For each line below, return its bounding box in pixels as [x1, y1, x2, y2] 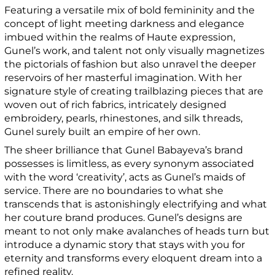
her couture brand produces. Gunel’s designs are [4, 211, 243, 223]
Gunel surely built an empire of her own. [4, 125, 201, 137]
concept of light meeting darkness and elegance [4, 17, 245, 29]
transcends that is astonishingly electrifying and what [4, 198, 268, 210]
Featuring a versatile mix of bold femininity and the [4, 4, 255, 16]
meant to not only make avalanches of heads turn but [4, 225, 270, 237]
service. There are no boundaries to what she [4, 184, 224, 196]
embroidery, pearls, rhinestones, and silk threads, [4, 112, 243, 124]
